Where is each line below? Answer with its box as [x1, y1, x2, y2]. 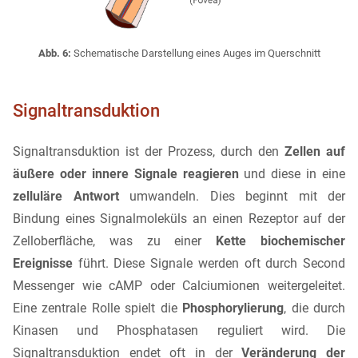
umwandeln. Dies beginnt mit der [118, 189, 345, 205]
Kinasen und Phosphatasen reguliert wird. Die [13, 323, 345, 339]
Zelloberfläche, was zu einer [13, 233, 217, 249]
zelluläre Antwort [13, 189, 119, 205]
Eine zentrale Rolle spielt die [13, 300, 183, 316]
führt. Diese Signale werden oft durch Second [73, 256, 345, 272]
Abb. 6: [38, 46, 71, 59]
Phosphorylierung [182, 300, 284, 316]
